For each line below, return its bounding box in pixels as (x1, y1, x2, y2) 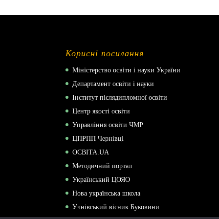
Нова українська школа (72, 189, 141, 197)
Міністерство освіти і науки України (72, 66, 181, 74)
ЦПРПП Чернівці (72, 134, 124, 142)
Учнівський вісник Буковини (72, 203, 160, 211)
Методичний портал (72, 162, 132, 170)
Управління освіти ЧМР (72, 121, 144, 129)
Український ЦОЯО (72, 175, 131, 183)
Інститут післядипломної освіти (72, 93, 168, 101)
